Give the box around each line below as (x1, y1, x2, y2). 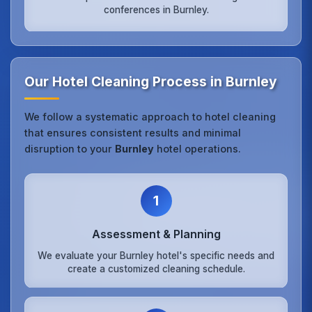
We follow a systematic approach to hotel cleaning (24, 110, 276, 123)
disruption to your (24, 142, 116, 155)
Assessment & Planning (91, 226, 221, 241)
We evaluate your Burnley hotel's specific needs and (38, 250, 274, 262)
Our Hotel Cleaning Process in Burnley (24, 72, 278, 90)
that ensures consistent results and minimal (24, 126, 242, 139)
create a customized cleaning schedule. (67, 263, 245, 275)
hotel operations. (154, 142, 242, 155)
